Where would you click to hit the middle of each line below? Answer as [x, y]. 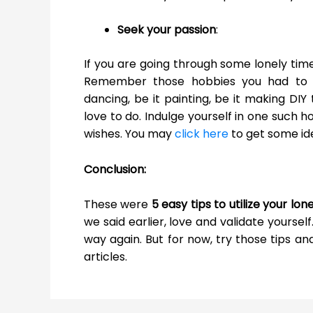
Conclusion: [115, 169]
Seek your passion [167, 30]
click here [202, 134]
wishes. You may [129, 134]
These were [118, 205]
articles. [105, 257]
